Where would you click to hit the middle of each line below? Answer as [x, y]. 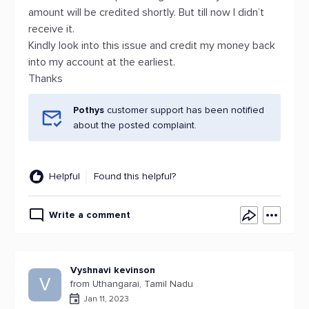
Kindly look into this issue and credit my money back [152, 46]
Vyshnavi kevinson [113, 270]
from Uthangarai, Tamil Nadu [132, 284]
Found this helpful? [135, 176]
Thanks [46, 79]
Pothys [90, 110]
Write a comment [90, 215]
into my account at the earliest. [102, 62]
